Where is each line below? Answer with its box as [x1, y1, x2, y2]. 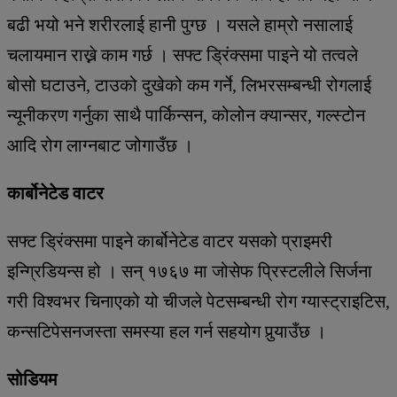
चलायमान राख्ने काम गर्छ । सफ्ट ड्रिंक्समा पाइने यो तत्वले [7, 44, 358, 65]
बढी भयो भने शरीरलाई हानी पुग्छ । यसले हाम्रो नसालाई [7, 14, 353, 35]
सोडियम [7, 369, 57, 389]
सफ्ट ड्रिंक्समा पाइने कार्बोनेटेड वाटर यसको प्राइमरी [7, 230, 332, 251]
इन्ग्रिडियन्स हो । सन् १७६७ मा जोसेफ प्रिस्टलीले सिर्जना [7, 261, 372, 281]
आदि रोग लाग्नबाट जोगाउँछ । [7, 135, 193, 155]
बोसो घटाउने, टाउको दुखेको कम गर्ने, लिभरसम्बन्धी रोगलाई [7, 74, 371, 95]
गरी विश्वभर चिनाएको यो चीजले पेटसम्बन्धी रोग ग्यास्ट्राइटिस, [7, 291, 390, 311]
